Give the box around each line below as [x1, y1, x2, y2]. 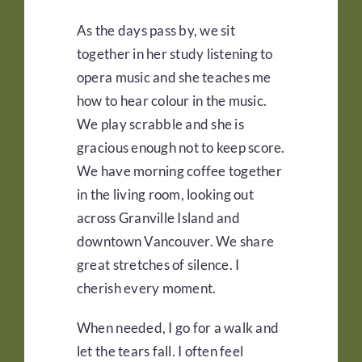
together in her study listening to [76, 45, 273, 63]
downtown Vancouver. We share [76, 233, 275, 250]
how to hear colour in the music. [76, 92, 267, 110]
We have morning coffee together [76, 162, 282, 180]
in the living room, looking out [76, 186, 254, 204]
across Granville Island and [76, 209, 240, 227]
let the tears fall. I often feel [76, 343, 244, 360]
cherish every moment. [76, 280, 217, 297]
